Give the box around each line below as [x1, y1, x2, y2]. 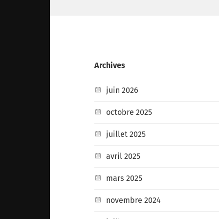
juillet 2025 [106, 129, 146, 139]
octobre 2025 [106, 107, 153, 117]
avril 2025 [106, 151, 141, 161]
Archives [94, 60, 126, 70]
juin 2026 [106, 85, 139, 95]
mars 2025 [106, 173, 143, 183]
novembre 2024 [106, 195, 161, 205]
